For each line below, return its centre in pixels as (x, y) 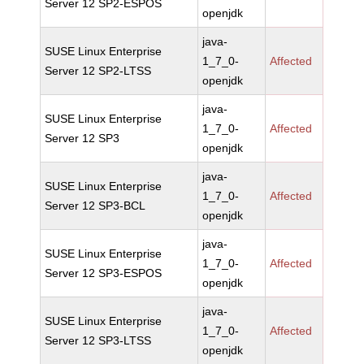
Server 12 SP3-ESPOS (104, 273)
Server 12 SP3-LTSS (98, 340)
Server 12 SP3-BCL (95, 206)
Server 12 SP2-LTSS (98, 71)
